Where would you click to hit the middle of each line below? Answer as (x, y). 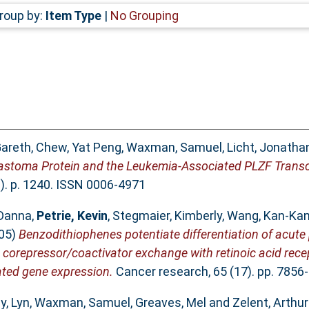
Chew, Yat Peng (78, 148)
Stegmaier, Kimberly (167, 216)
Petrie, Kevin (72, 216)
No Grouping (144, 15)
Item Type (73, 15)
